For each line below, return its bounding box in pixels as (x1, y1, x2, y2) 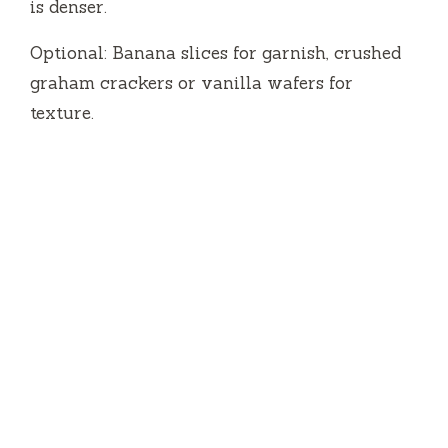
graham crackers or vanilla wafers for (30, 71, 353, 94)
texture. (30, 101, 94, 124)
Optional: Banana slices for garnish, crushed (30, 41, 401, 64)
